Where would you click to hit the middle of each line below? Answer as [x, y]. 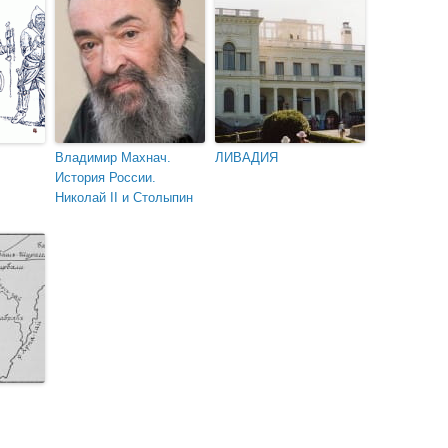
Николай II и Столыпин [124, 198]
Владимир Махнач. [113, 158]
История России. [105, 178]
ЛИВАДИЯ [246, 158]
